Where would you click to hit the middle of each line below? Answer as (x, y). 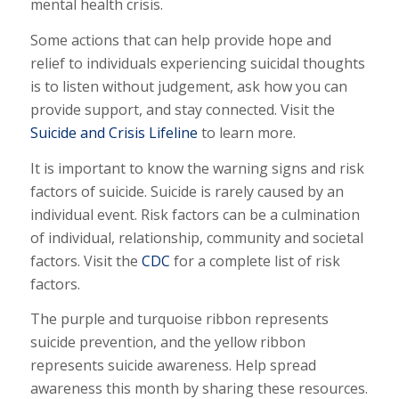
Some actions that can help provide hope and (180, 41)
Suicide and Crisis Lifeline (114, 133)
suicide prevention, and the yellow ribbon (167, 342)
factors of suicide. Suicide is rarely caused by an (187, 191)
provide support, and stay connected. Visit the (182, 110)
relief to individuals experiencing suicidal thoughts (197, 64)
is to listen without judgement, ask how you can (188, 87)
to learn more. (246, 133)
